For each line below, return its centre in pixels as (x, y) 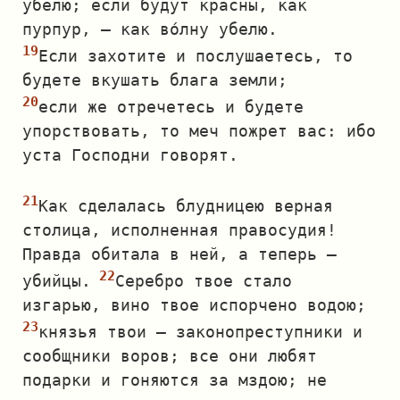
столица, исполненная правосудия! (179, 230)
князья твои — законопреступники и (200, 332)
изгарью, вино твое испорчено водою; (194, 305)
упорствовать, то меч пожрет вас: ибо (199, 131)
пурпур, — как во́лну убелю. (150, 29)
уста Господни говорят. (130, 155)
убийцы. (57, 281)
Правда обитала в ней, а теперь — (179, 254)
